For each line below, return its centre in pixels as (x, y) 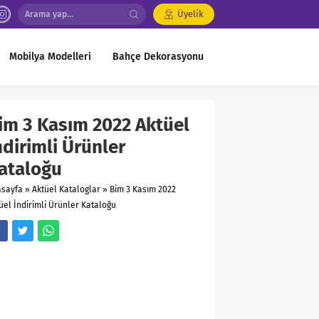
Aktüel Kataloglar (66, 189)
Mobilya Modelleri (50, 57)
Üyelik (190, 14)
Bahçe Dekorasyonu (158, 57)
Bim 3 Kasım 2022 (143, 189)
